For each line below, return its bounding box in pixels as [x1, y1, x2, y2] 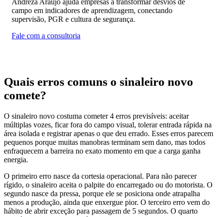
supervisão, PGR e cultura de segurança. [12, 15, 135, 23]
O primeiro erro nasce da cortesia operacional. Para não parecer [4, 172, 197, 181]
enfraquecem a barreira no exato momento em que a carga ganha [4, 147, 201, 155]
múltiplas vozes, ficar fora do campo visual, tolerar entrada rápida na [4, 121, 212, 129]
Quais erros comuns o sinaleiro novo [4, 75, 193, 88]
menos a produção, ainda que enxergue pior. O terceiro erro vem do [4, 198, 210, 207]
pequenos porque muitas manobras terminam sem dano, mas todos [4, 138, 205, 147]
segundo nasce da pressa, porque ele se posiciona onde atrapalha [4, 189, 200, 198]
